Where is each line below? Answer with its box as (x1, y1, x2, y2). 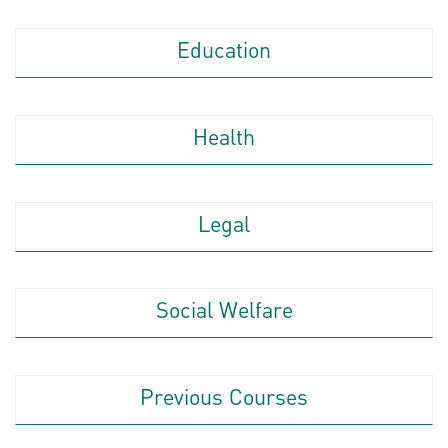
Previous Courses (140, 389, 308, 411)
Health (193, 128, 255, 150)
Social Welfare (155, 302, 293, 324)
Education (177, 41, 271, 63)
